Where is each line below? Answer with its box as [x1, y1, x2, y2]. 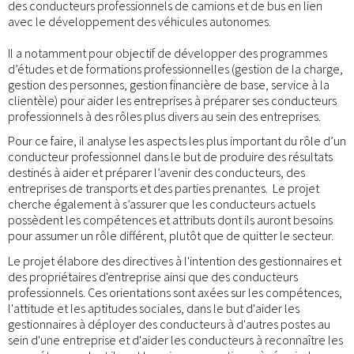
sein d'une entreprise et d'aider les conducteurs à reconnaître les [8, 331, 343, 348]
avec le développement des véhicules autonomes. [8, 13, 273, 29]
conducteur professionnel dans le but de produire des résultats [8, 149, 333, 165]
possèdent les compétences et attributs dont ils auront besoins [8, 212, 333, 228]
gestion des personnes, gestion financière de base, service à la [8, 76, 330, 92]
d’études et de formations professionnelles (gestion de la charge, [8, 60, 343, 77]
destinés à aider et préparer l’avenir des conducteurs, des [8, 164, 305, 181]
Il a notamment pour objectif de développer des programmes [8, 44, 327, 61]
